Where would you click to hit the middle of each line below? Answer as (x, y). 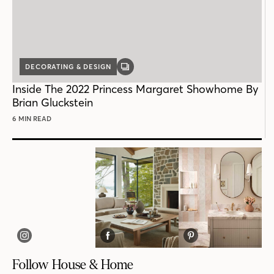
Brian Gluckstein (53, 103)
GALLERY (141, 70)
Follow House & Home (73, 265)
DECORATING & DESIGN (68, 67)
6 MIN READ (32, 119)
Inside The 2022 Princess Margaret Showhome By (135, 89)
